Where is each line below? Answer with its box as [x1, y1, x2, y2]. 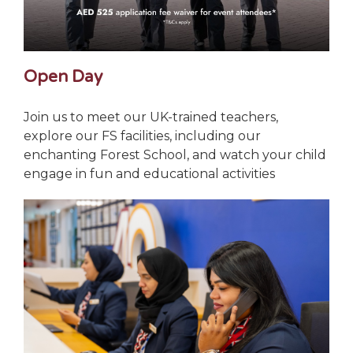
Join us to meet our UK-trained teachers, [24, 110, 279, 125]
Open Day [24, 66, 103, 87]
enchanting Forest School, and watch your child [24, 147, 327, 163]
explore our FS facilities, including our [24, 128, 262, 144]
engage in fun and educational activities [24, 166, 276, 182]
